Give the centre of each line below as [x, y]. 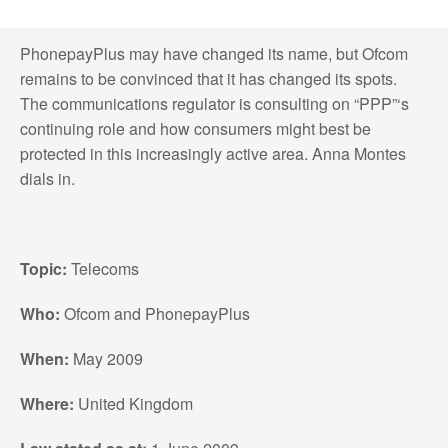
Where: [46, 403]
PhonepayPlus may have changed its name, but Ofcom [213, 53]
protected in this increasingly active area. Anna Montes [212, 153]
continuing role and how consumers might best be [195, 128]
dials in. [47, 178]
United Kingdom [133, 403]
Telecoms [102, 268]
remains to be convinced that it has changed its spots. [208, 78]
